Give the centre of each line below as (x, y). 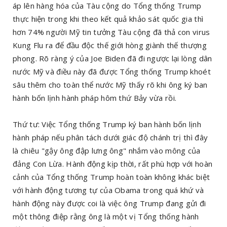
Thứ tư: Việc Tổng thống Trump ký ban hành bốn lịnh (107, 124)
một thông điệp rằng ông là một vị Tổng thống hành (106, 216)
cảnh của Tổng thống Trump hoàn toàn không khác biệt (111, 177)
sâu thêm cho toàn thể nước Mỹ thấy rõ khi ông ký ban (110, 84)
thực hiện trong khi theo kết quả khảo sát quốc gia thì (108, 18)
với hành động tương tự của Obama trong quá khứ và (108, 190)
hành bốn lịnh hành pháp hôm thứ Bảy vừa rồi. (95, 98)
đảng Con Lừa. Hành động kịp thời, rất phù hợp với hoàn (113, 163)
